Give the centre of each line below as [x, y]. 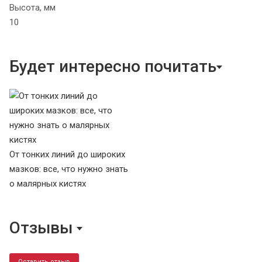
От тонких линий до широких [67, 155]
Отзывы [41, 228]
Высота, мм [32, 8]
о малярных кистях [48, 184]
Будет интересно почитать [113, 67]
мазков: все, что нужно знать [69, 169]
